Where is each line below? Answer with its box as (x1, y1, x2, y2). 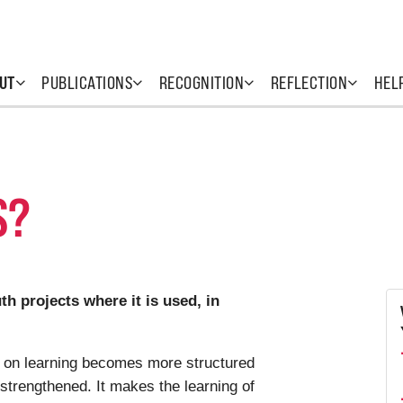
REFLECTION (270, 73, 348, 93)
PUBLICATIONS (41, 73, 133, 93)
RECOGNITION (158, 73, 245, 93)
